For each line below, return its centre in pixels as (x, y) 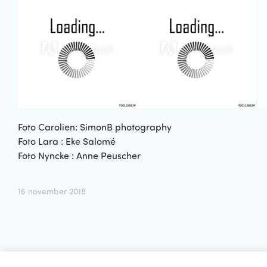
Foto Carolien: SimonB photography (95, 127)
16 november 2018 (52, 191)
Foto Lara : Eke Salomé (67, 142)
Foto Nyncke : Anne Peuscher (79, 156)
